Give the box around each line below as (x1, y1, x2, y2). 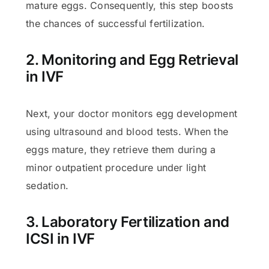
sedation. (26, 179, 69, 192)
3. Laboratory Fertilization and (26, 213, 229, 231)
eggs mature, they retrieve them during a (26, 143, 216, 156)
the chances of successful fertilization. (26, 17, 205, 29)
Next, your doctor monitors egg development (26, 107, 238, 119)
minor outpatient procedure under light (26, 161, 207, 174)
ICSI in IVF (26, 229, 95, 247)
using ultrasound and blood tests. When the (26, 125, 229, 138)
